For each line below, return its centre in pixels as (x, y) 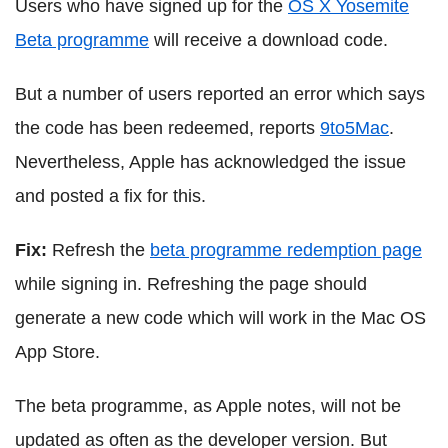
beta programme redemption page (286, 249)
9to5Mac (354, 127)
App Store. (57, 351)
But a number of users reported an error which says (220, 93)
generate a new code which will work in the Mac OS (220, 317)
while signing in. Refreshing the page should (191, 283)
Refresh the (101, 249)
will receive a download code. (268, 39)
